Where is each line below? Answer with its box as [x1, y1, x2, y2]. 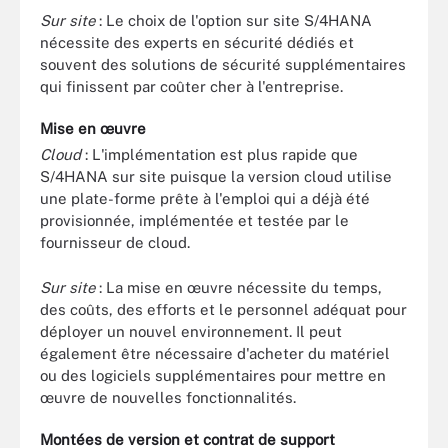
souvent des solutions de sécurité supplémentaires [40, 55, 406, 73]
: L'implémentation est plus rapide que [81, 146, 358, 164]
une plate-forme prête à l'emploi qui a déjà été [40, 190, 370, 208]
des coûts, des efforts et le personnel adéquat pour [40, 300, 407, 318]
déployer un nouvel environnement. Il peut [40, 322, 342, 340]
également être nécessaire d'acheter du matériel [40, 344, 390, 362]
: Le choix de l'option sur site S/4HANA [95, 11, 372, 29]
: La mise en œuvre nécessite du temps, [95, 278, 382, 296]
